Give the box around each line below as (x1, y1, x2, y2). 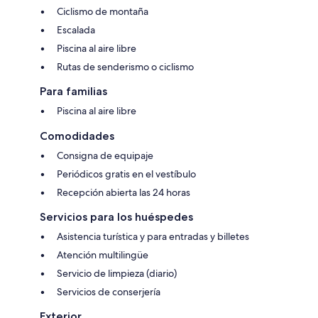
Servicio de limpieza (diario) (57, 267, 177, 280)
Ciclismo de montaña (57, 5, 148, 18)
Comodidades (40, 129, 114, 143)
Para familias (40, 84, 107, 99)
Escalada (57, 23, 95, 37)
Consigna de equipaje (57, 149, 153, 163)
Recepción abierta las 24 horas (57, 186, 190, 199)
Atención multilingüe (57, 248, 148, 262)
